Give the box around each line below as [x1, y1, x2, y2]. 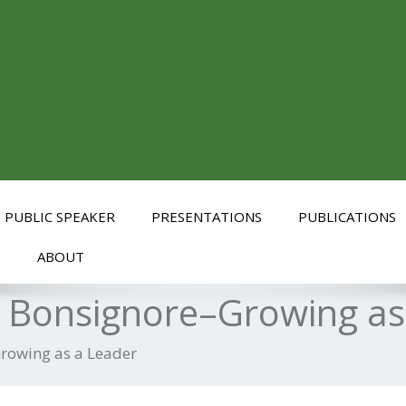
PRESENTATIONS [151, 208, 262, 226]
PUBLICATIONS [298, 208, 396, 226]
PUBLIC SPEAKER [5, 208, 115, 226]
